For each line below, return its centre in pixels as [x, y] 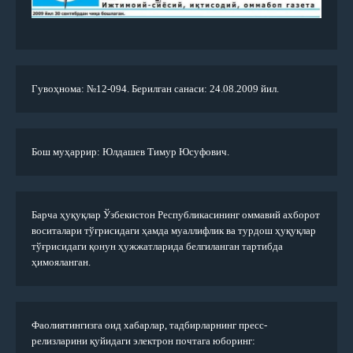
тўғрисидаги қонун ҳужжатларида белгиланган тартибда [157, 247]
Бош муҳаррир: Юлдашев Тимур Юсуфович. [130, 152]
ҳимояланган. [61, 262]
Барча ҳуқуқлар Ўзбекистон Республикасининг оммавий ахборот [176, 215]
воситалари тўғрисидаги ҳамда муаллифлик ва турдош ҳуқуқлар [174, 231]
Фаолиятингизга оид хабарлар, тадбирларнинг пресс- [149, 325]
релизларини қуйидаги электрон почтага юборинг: [143, 341]
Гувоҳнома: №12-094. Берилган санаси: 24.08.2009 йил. [155, 89]
